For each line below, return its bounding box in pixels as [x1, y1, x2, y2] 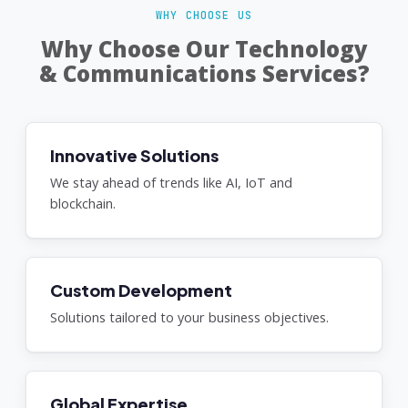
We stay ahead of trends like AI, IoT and [50, 174, 292, 191]
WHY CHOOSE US [156, 8, 252, 22]
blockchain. [50, 195, 116, 212]
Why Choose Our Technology [40, 34, 368, 64]
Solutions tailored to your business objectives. [50, 309, 329, 326]
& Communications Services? [38, 58, 370, 88]
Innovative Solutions [50, 145, 219, 166]
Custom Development [50, 280, 232, 301]
